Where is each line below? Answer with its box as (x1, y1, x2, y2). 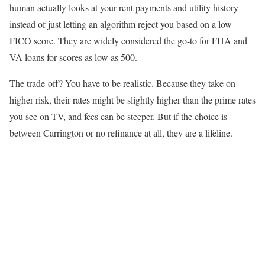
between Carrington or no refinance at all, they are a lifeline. (9, 127, 232, 140)
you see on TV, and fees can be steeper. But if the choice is (9, 110, 227, 123)
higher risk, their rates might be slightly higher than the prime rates (9, 93, 256, 106)
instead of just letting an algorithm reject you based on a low (9, 18, 232, 31)
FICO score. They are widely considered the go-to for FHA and (9, 34, 247, 47)
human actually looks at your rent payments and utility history (9, 1, 238, 14)
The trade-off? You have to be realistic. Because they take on (9, 77, 235, 90)
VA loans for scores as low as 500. (9, 51, 137, 64)
